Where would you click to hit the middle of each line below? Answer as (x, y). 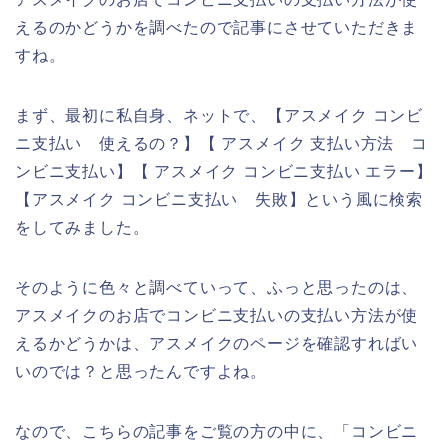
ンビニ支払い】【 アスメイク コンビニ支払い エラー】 (224, 171)
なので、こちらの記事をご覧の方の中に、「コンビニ (217, 431)
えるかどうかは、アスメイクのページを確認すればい (217, 343)
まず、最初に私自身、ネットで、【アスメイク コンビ (219, 115)
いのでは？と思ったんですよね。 (141, 371)
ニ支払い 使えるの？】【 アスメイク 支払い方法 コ (221, 143)
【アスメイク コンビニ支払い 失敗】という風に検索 (219, 199)
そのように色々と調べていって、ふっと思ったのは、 (217, 287)
